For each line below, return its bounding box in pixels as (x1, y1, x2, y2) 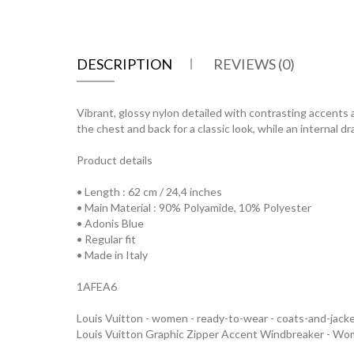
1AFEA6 (77, 280, 117, 293)
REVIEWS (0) (213, 55, 295, 73)
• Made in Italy (77, 248, 148, 262)
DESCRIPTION (77, 55, 172, 73)
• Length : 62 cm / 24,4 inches (77, 185, 222, 198)
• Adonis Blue (77, 217, 144, 230)
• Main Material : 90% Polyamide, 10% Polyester (77, 201, 311, 214)
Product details (77, 153, 153, 167)
